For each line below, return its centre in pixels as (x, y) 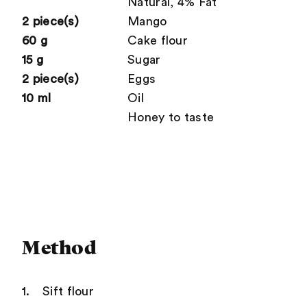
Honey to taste (171, 117)
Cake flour (158, 40)
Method (59, 247)
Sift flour (68, 291)
